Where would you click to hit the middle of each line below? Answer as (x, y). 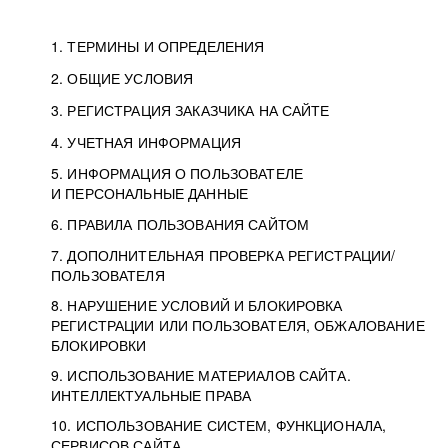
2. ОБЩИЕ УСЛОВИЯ (122, 78)
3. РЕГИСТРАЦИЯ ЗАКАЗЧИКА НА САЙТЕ (190, 110)
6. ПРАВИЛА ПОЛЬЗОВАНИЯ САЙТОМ (180, 224)
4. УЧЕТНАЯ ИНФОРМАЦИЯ (146, 142)
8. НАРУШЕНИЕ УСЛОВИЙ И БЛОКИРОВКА (197, 305)
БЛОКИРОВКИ (99, 345)
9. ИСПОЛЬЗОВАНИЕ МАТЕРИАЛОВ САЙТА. (201, 375)
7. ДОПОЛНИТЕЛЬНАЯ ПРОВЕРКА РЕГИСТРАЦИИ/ (223, 255)
